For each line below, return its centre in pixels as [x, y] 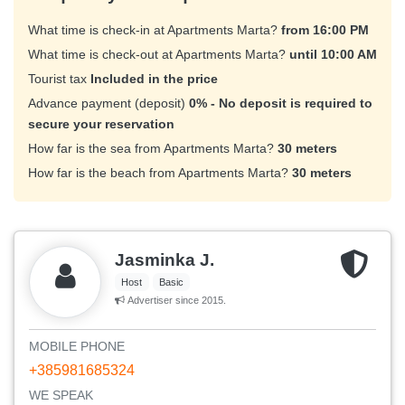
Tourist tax [59, 79]
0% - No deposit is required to [281, 104]
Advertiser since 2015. [175, 301]
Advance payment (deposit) [108, 104]
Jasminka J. [165, 260]
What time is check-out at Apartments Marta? [159, 55]
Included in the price [154, 79]
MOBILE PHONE [77, 347]
